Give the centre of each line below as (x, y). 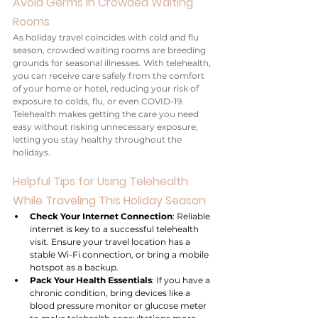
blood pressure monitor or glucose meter (119, 306)
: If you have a (182, 280)
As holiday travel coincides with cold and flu (107, 37)
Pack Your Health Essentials (91, 280)
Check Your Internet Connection (101, 216)
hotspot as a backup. (74, 267)
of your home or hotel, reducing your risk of (107, 88)
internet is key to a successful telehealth (115, 229)
